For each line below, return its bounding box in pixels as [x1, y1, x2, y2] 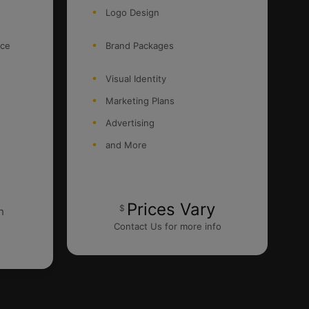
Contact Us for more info [113, 221, 221, 232]
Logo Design [106, 7, 159, 19]
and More [106, 139, 147, 151]
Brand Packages [106, 40, 174, 52]
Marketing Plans [106, 95, 175, 107]
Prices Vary [127, 199, 215, 220]
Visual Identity [106, 73, 166, 85]
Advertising [106, 117, 154, 129]
